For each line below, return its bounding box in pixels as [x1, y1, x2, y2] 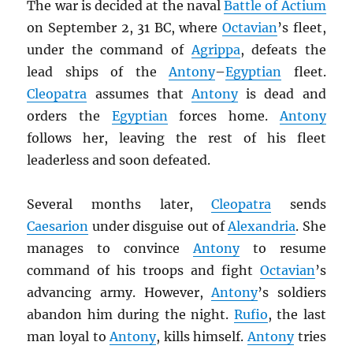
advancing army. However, [27, 284, 212, 301]
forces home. [167, 108, 280, 124]
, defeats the [240, 42, 326, 58]
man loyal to [27, 329, 110, 345]
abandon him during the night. [27, 307, 234, 323]
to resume [239, 240, 326, 257]
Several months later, [27, 196, 212, 213]
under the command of [27, 42, 191, 58]
